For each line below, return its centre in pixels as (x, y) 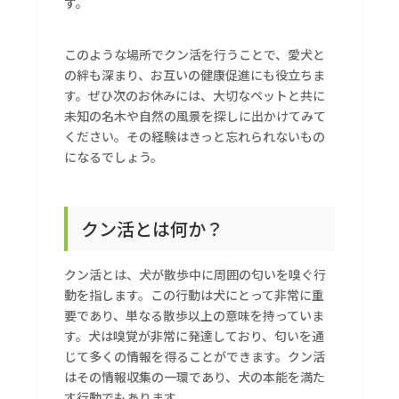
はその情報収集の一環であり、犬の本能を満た (195, 377)
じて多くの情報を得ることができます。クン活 (195, 357)
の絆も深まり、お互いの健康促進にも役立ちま (195, 75)
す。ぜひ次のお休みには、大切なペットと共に (195, 96)
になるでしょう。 (114, 157)
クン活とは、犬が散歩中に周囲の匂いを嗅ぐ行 (195, 275)
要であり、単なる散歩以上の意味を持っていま (195, 316)
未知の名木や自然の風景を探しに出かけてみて (195, 116)
